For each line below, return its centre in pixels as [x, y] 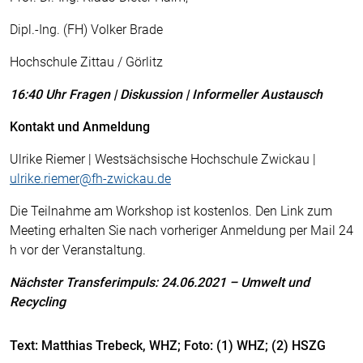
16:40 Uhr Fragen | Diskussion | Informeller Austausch [166, 94]
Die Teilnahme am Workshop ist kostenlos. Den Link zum [171, 211]
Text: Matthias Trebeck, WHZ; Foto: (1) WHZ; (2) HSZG [168, 346]
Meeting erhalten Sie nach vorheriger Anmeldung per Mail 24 [181, 231]
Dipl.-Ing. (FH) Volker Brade [86, 30]
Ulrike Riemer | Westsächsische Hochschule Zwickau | [163, 159]
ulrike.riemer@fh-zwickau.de [90, 179]
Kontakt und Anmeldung [80, 127]
